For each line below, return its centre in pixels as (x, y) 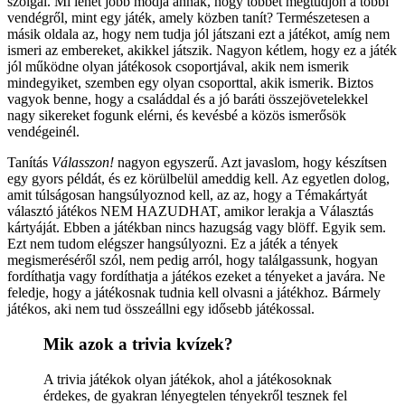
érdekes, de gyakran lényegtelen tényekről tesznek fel (195, 395)
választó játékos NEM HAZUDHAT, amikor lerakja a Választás (190, 212)
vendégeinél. (43, 132)
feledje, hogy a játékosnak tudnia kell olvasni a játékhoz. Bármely (194, 293)
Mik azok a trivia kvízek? (138, 344)
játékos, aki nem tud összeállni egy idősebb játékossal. (161, 309)
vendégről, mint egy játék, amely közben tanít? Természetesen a (188, 18)
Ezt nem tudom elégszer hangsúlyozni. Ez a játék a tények (173, 244)
